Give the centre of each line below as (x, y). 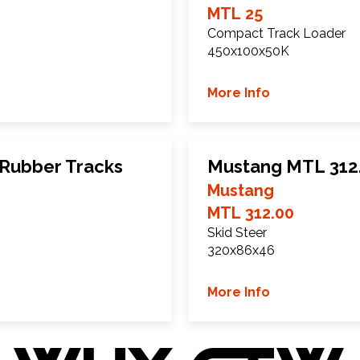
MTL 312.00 (251, 213)
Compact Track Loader (276, 33)
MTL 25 (235, 13)
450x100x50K (248, 51)
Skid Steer (237, 232)
